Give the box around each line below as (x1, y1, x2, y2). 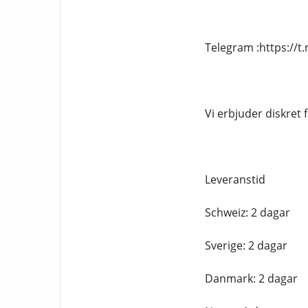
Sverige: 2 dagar (204, 238, 287, 253)
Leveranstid (204, 172, 265, 187)
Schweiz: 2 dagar (204, 205, 290, 220)
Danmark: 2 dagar (204, 271, 298, 286)
